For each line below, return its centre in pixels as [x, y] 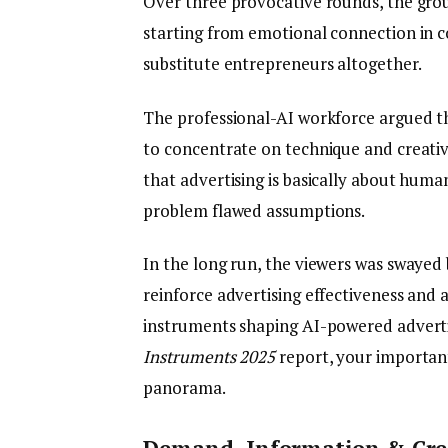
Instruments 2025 [209, 356]
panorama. [184, 387]
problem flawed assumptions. [254, 210]
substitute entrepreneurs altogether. [284, 64]
